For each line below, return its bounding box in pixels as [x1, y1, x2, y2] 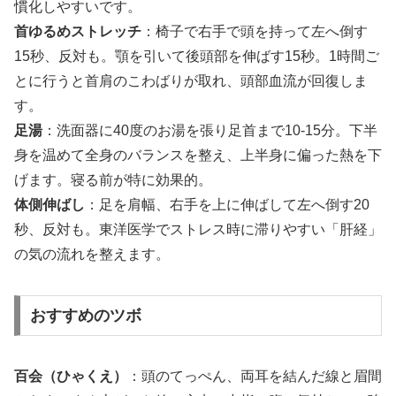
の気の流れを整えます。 [14, 247, 170, 263]
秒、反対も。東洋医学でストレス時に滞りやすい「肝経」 [14, 222, 382, 238]
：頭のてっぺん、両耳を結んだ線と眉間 [127, 369, 382, 385]
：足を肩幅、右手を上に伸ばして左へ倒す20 [85, 197, 369, 213]
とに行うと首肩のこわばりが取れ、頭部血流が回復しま [14, 73, 368, 89]
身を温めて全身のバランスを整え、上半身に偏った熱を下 [14, 148, 382, 164]
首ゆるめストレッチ [14, 24, 141, 40]
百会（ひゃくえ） [14, 369, 127, 385]
